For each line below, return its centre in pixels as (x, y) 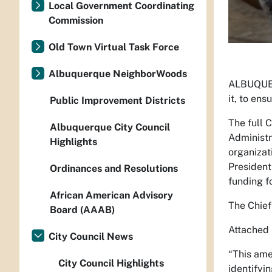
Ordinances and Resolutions (114, 168)
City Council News (91, 236)
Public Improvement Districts (117, 100)
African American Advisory (111, 195)
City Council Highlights (111, 263)
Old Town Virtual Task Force (114, 47)
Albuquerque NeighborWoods (118, 74)
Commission (76, 20)
